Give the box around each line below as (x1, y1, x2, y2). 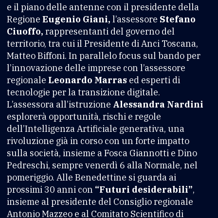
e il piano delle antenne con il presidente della (7, 1, 199, 13)
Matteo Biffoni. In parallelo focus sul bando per (7, 50, 200, 61)
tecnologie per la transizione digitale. (7, 86, 160, 98)
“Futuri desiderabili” (93, 183, 193, 195)
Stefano (160, 13, 196, 25)
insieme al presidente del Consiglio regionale (7, 196, 193, 207)
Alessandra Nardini (113, 98, 203, 110)
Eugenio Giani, (42, 13, 110, 25)
